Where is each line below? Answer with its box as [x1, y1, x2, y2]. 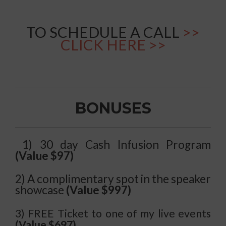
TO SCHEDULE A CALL [26, 23, 183, 41]
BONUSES [75, 99, 151, 118]
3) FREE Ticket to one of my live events [15, 207, 211, 220]
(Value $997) [66, 183, 131, 197]
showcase [15, 183, 66, 197]
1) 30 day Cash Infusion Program [22, 138, 211, 152]
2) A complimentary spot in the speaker [15, 172, 211, 186]
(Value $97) [15, 149, 74, 163]
